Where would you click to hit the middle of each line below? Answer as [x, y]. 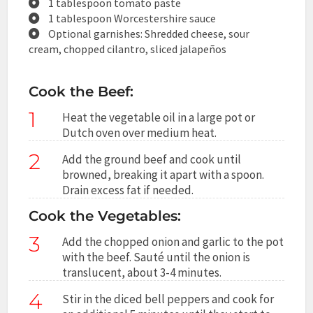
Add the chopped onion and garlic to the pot [173, 241]
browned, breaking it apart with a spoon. [163, 174]
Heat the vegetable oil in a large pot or [159, 117]
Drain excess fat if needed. [128, 190]
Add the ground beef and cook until [152, 159]
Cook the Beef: [81, 91]
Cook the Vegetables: [105, 216]
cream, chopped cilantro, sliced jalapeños [128, 49]
